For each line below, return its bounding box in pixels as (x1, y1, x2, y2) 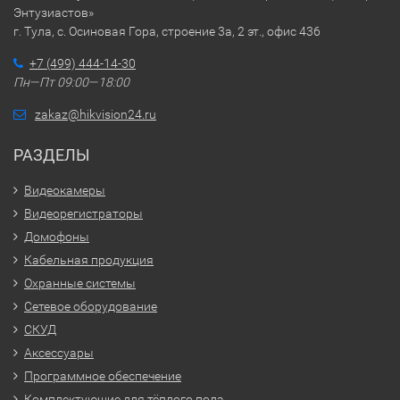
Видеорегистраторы (24, 206, 143, 221)
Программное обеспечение (24, 369, 181, 384)
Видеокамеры (24, 183, 105, 198)
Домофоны (24, 229, 89, 245)
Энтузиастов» (13, 5, 94, 21)
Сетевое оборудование (24, 299, 157, 314)
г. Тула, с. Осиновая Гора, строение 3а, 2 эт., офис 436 (13, 24, 321, 39)
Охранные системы (24, 276, 136, 291)
